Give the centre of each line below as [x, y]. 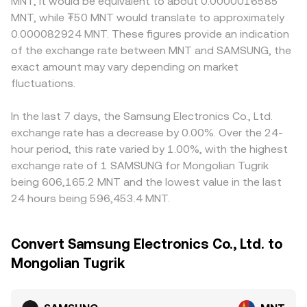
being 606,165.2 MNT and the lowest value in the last [146, 182]
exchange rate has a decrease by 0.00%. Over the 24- [147, 133]
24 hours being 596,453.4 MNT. [90, 198]
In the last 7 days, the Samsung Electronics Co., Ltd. [142, 116]
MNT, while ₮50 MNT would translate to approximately [148, 17]
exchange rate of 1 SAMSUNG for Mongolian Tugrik [140, 165]
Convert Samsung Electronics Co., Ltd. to [147, 244]
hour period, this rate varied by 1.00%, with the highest [149, 149]
